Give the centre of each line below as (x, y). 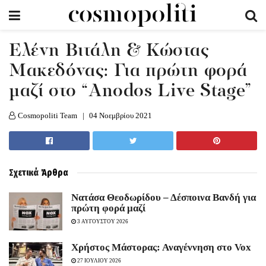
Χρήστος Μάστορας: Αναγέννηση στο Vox (161, 248)
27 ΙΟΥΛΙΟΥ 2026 (99, 261)
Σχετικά (24, 172)
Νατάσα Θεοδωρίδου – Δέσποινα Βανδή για (164, 197)
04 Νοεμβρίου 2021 (121, 115)
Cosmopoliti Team (47, 115)
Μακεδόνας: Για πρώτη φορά (129, 72)
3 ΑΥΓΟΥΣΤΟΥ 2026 (102, 221)
